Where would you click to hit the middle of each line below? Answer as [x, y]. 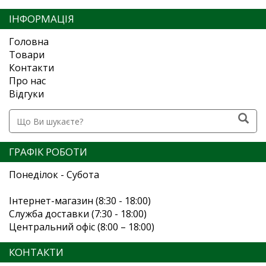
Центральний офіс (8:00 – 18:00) [82, 227]
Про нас [27, 81]
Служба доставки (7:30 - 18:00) [78, 214]
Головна [29, 42]
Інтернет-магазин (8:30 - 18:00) [80, 201]
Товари [27, 55]
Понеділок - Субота [54, 175]
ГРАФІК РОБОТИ [48, 152]
